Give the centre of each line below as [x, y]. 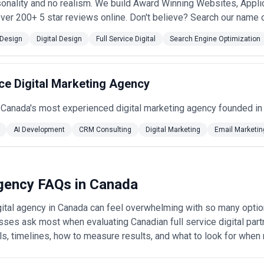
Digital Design [59, 39]
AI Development [39, 130]
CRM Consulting [105, 130]
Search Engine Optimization [215, 39]
